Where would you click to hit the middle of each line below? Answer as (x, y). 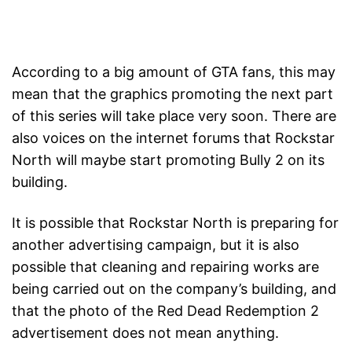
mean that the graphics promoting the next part (172, 94)
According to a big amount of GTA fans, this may (174, 72)
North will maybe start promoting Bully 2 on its (168, 160)
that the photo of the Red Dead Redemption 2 (165, 311)
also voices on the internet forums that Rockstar (173, 138)
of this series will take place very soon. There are (174, 116)
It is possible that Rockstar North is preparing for (175, 223)
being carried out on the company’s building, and (174, 289)
